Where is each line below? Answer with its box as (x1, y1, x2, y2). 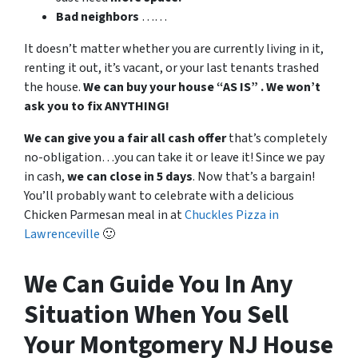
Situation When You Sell (24, 296, 288, 334)
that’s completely (226, 129, 327, 148)
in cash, (24, 168, 67, 186)
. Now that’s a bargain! (193, 168, 315, 186)
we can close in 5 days (67, 168, 193, 186)
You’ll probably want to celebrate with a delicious (24, 187, 294, 205)
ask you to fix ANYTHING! (24, 97, 169, 116)
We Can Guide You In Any (24, 266, 293, 304)
